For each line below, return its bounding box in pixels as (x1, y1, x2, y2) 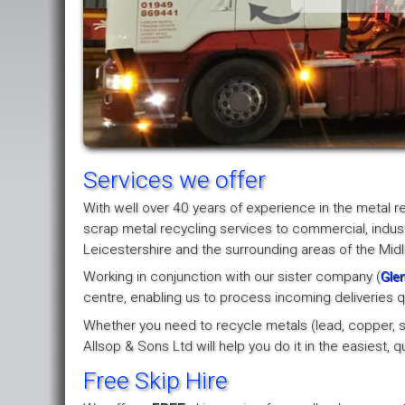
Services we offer (83, 165, 266, 193)
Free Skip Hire (83, 366, 228, 394)
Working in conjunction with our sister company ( (83, 268, 381, 286)
